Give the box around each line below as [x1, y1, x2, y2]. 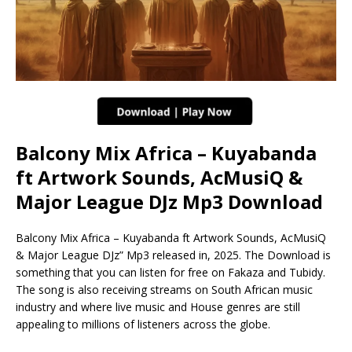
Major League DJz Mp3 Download [16, 188, 323, 214]
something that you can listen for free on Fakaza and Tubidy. [16, 264, 325, 280]
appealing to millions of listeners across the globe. [16, 316, 270, 332]
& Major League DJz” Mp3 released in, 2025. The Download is [16, 247, 331, 262]
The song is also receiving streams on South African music [16, 281, 313, 297]
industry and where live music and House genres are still [16, 299, 300, 314]
